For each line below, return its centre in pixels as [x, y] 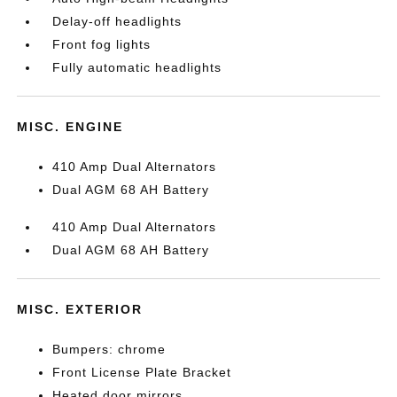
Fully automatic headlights [137, 67]
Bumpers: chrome [109, 349]
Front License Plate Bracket [142, 372]
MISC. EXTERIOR [80, 309]
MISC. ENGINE [70, 127]
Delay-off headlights [117, 21]
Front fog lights [102, 44]
